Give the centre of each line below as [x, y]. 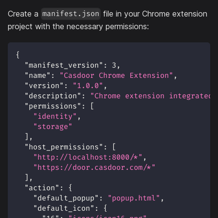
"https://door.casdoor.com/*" [94, 168]
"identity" [55, 117]
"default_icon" [64, 209]
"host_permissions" [64, 147]
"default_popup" [66, 199]
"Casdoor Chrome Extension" [116, 76]
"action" [42, 188]
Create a [24, 13]
